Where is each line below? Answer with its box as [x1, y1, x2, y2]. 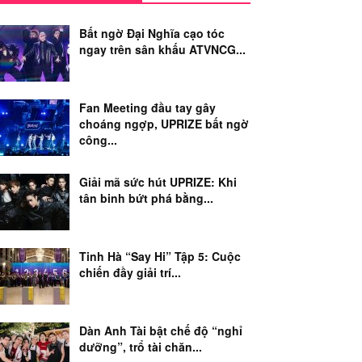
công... [79, 132, 117, 148]
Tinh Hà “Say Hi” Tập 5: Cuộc [79, 248, 241, 264]
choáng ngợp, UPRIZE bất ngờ [79, 116, 249, 132]
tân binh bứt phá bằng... [79, 190, 213, 206]
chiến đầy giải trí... [79, 264, 181, 280]
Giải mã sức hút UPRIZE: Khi [79, 174, 237, 190]
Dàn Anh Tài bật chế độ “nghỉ [79, 322, 242, 339]
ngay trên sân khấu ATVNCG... [79, 41, 246, 57]
